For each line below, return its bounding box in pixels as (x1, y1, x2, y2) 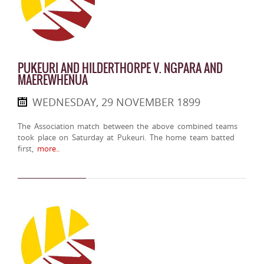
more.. (34, 143, 60, 154)
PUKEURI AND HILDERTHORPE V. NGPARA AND (18, 59, 223, 78)
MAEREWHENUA (18, 71, 88, 90)
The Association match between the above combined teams (18, 121, 238, 132)
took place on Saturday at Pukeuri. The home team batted (18, 132, 235, 143)
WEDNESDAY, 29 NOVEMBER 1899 (32, 95, 200, 110)
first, (18, 143, 34, 154)
